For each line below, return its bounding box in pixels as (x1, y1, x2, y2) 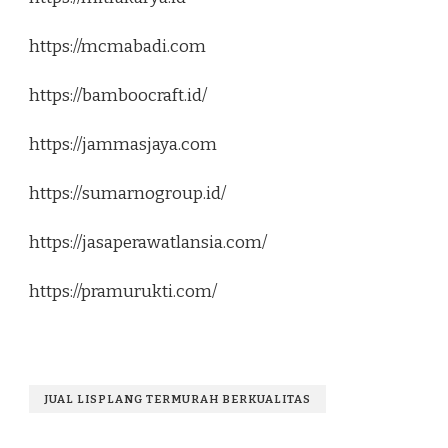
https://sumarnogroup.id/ (29, 183, 226, 205)
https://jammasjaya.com (29, 134, 217, 156)
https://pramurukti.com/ (29, 281, 217, 303)
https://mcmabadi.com (29, 36, 206, 58)
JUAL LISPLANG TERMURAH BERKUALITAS (44, 392, 311, 407)
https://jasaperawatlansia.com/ (29, 232, 267, 254)
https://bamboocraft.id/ (29, 85, 207, 107)
